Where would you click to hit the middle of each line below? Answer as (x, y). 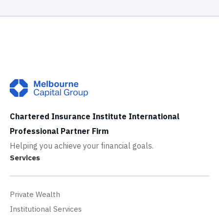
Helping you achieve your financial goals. (82, 146)
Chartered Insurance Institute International (95, 117)
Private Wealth (35, 195)
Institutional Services (46, 209)
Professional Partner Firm (59, 131)
